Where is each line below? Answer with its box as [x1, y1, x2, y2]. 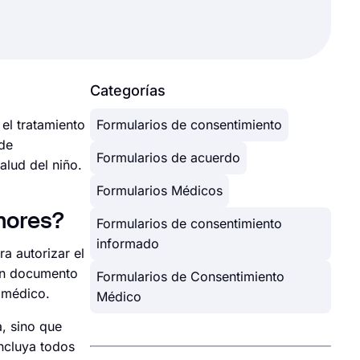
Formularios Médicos [96, 182, 223, 198]
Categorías [90, 82, 166, 99]
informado [96, 235, 159, 252]
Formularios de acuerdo [96, 149, 240, 166]
